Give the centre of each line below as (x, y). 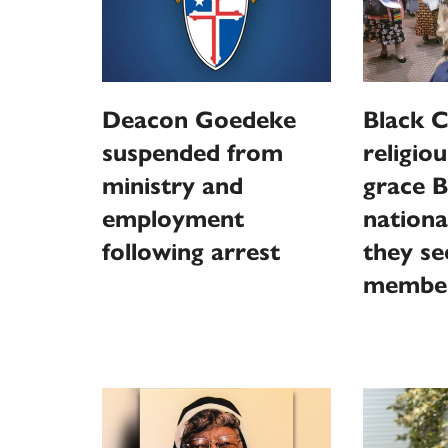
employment (173, 218)
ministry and (172, 185)
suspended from (192, 152)
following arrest (191, 251)
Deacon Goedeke (199, 119)
